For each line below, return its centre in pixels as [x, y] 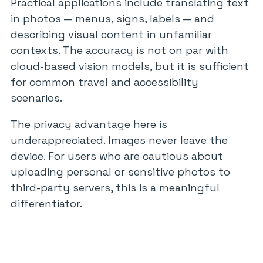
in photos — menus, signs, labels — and [112, 18]
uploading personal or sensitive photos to [120, 172]
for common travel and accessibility [104, 82]
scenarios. [36, 98]
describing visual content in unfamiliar [111, 34]
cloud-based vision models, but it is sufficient [130, 66]
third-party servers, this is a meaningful [115, 188]
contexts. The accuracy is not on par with [119, 50]
